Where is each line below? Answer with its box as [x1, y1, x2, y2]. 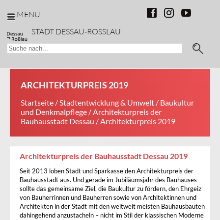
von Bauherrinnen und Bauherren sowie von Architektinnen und [20, 193, 196, 201]
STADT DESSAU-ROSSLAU [31, 27, 121, 36]
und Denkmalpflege [21, 107, 87, 116]
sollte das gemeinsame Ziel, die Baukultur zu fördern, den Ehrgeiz [20, 185, 201, 192]
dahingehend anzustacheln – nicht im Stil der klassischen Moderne [20, 211, 204, 219]
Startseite [21, 98, 54, 107]
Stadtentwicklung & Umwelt [59, 98, 154, 107]
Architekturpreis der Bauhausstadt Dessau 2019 [20, 151, 188, 161]
